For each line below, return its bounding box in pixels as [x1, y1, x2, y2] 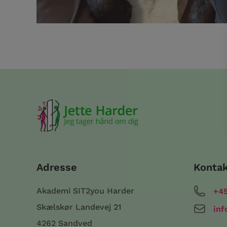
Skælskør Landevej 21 [36, 202, 121, 212]
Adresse [36, 161, 77, 173]
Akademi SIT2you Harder [36, 185, 134, 196]
